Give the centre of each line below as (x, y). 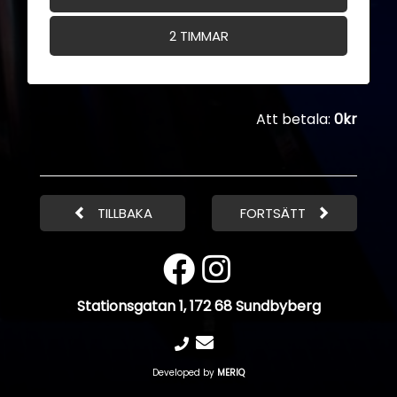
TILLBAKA (119, 213)
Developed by (185, 373)
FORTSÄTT (278, 213)
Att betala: (295, 119)
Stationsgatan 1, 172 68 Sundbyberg (198, 306)
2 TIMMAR (198, 35)
